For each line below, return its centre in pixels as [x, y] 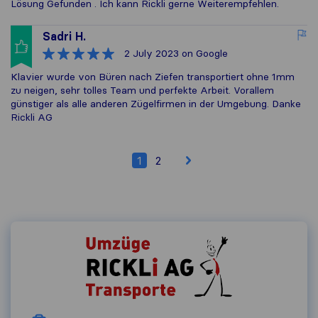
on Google [203, 54]
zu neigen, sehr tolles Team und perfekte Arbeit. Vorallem [142, 91]
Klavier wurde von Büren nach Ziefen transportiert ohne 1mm [153, 77]
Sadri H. [64, 37]
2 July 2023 [152, 54]
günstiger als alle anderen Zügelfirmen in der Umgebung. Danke [156, 104]
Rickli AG [32, 117]
